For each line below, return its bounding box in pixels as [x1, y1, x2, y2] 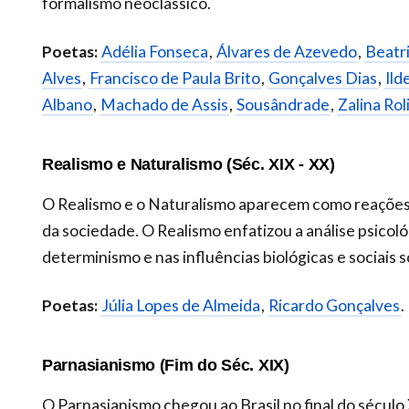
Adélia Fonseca [101, 41, 208, 61]
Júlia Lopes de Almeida [101, 296, 260, 316]
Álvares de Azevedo [216, 41, 357, 61]
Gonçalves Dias [268, 68, 377, 88]
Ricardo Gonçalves [268, 296, 400, 316]
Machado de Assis [100, 94, 228, 114]
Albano [42, 94, 92, 114]
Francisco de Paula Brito [89, 68, 260, 88]
